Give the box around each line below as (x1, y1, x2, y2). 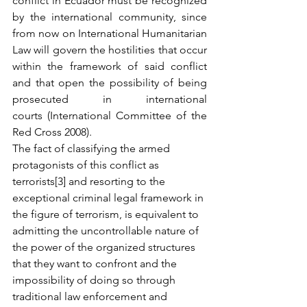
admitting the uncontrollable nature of (12, 224, 201, 237)
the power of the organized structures (12, 241, 198, 254)
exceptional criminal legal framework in (12, 191, 206, 204)
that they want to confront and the (12, 257, 180, 270)
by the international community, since (12, 10, 207, 23)
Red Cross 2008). (12, 125, 92, 138)
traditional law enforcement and (12, 290, 170, 303)
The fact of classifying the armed (12, 142, 173, 155)
